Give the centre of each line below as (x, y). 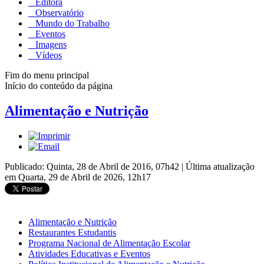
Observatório (58, 12)
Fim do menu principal (47, 75)
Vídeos (47, 55)
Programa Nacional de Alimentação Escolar (109, 243)
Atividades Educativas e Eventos (89, 253)
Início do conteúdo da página (59, 85)
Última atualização (220, 166)
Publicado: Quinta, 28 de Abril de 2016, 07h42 (93, 166)
